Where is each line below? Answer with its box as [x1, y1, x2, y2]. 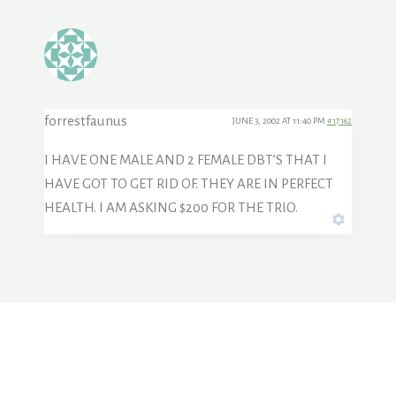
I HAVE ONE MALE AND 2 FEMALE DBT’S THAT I [44, 152, 327, 168]
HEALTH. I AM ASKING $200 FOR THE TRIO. [44, 200, 298, 216]
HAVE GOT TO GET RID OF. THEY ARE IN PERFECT [44, 176, 333, 192]
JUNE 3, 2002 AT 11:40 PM [232, 116, 327, 126]
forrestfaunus [44, 113, 127, 129]
